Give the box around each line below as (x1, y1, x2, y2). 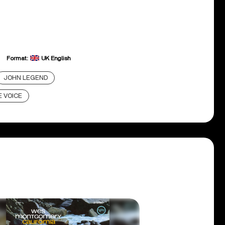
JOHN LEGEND (3, 74, 48, 81)
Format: (7, 55, 30, 61)
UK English (41, 55, 70, 61)
